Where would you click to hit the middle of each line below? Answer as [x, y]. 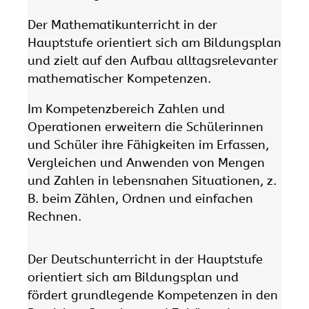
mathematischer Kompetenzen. [119, 78]
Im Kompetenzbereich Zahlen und [126, 109]
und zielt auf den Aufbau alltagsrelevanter [153, 60]
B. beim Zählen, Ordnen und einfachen [140, 198]
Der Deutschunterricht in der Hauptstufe [145, 260]
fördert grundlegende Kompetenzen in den [153, 296]
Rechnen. [54, 216]
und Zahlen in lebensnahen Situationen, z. [152, 180]
